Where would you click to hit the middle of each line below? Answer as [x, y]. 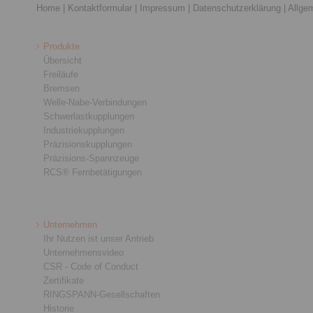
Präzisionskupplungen [88, 144]
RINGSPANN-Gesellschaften [102, 294]
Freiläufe [61, 74]
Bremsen [61, 88]
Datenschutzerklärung [237, 8]
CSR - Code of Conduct [91, 267]
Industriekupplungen [84, 130]
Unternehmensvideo [83, 253]
